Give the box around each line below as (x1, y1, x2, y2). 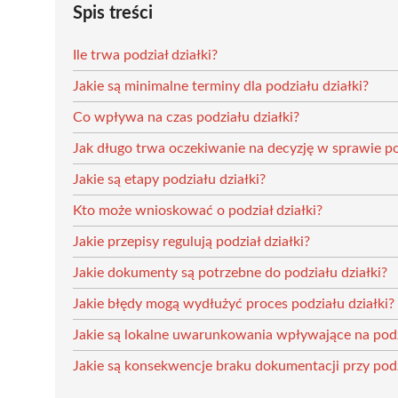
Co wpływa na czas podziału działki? (73, 109, 299, 124)
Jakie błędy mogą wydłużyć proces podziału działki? (73, 296, 394, 311)
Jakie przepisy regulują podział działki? (73, 234, 310, 249)
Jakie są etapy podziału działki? (73, 171, 266, 187)
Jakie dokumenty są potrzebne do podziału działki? (73, 265, 387, 280)
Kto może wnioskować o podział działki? (73, 203, 322, 218)
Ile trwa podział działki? (73, 47, 218, 62)
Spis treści (73, 4, 153, 22)
